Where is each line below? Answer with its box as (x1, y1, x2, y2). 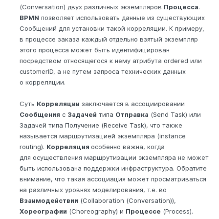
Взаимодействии (20, 197, 78, 205)
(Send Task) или (149, 110, 201, 119)
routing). (20, 143, 46, 151)
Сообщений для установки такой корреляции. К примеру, (20, 24, 204, 33)
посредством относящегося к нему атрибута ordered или (20, 57, 202, 65)
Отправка (115, 110, 149, 119)
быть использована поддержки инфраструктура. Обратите (20, 164, 207, 173)
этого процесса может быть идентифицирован (20, 46, 170, 54)
